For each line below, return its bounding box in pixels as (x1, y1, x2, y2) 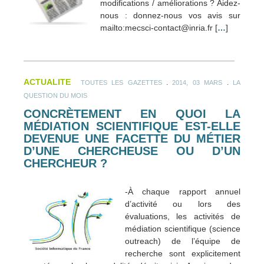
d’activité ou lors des (124, 199, 240, 209)
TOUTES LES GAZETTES (80, 79, 162, 86)
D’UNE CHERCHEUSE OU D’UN (24, 144, 240, 157)
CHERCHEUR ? (24, 157, 107, 170)
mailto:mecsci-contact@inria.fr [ (100, 23, 217, 32)
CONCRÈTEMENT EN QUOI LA (24, 107, 240, 120)
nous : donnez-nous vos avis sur (100, 11, 240, 20)
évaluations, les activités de (124, 211, 240, 221)
